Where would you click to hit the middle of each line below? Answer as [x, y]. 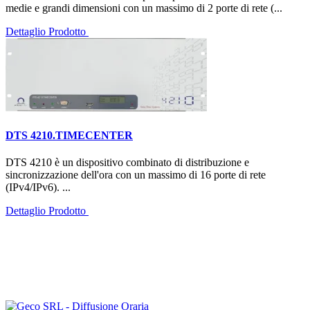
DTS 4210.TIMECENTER [69, 135]
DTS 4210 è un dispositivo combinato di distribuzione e [127, 162]
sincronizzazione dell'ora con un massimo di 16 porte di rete [136, 175]
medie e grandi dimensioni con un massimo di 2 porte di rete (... [144, 8]
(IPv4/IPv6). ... [38, 187]
